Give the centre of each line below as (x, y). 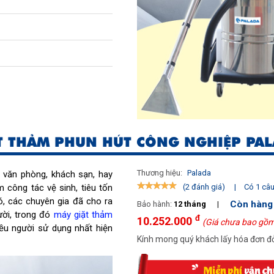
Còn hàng (251, 204)
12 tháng (191, 204)
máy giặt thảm (83, 214)
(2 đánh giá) (204, 187)
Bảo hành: (155, 204)
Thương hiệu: (161, 172)
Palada (199, 172)
